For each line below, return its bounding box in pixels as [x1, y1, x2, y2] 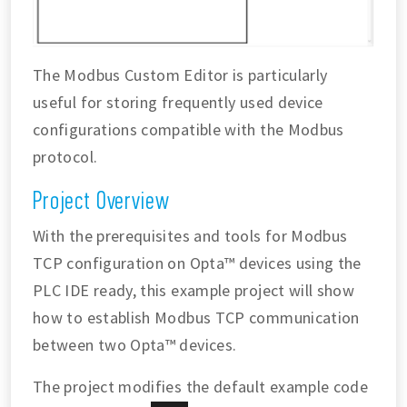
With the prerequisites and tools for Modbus [33, 224, 348, 246]
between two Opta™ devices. [33, 333, 237, 355]
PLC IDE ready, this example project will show [33, 279, 355, 301]
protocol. [33, 145, 98, 167]
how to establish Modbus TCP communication [33, 306, 360, 328]
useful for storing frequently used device [33, 91, 323, 113]
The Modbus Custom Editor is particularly [33, 64, 328, 85]
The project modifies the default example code [33, 375, 369, 397]
